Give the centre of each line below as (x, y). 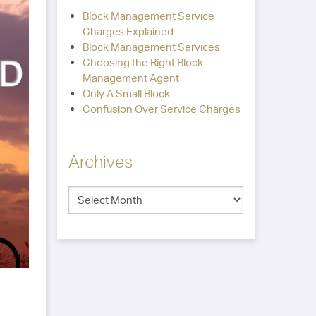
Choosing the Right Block (142, 62)
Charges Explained (128, 31)
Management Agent (130, 78)
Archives (100, 162)
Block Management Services (151, 47)
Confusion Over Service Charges (161, 109)
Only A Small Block (126, 93)
